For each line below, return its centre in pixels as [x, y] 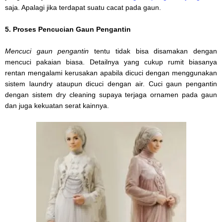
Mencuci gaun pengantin [47, 51]
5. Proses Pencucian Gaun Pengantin [68, 29]
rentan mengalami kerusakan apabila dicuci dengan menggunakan [111, 73]
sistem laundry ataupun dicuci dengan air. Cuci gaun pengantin [111, 83]
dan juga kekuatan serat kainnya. [57, 105]
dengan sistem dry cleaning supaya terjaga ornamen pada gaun [111, 94]
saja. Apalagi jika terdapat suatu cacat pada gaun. [83, 7]
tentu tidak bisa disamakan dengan [153, 51]
